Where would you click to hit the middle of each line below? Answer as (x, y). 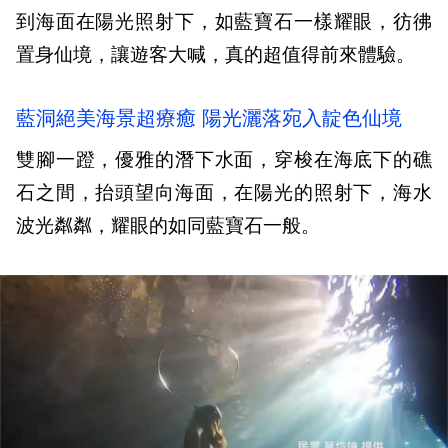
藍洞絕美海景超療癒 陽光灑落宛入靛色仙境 (209, 118)
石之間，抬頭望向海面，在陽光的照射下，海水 (224, 193)
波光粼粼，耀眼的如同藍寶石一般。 (168, 226)
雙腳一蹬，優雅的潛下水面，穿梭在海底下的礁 (224, 160)
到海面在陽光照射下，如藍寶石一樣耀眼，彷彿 (224, 22)
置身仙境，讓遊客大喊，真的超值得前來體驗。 (215, 55)
